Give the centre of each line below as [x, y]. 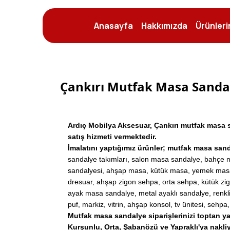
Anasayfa [114, 26]
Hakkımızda [165, 26]
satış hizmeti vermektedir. [112, 137]
